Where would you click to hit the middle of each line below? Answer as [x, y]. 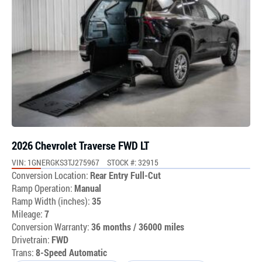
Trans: [23, 252]
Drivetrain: [31, 239]
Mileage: [28, 213]
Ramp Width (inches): [51, 201]
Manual [88, 188]
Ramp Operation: [42, 188]
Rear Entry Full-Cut [125, 175]
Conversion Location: [50, 175]
